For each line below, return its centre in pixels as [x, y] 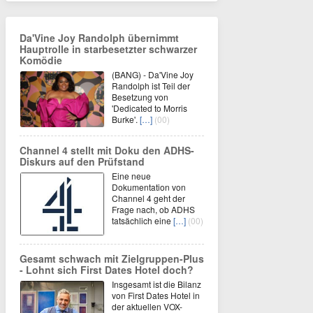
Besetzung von [140, 96]
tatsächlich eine [143, 220]
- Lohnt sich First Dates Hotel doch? [107, 269]
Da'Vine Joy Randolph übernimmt [99, 37]
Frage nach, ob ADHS [153, 209]
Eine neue [131, 175]
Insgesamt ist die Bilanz [156, 284]
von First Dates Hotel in [156, 295]
